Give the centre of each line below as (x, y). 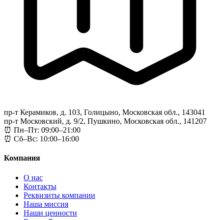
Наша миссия (46, 204)
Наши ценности (50, 213)
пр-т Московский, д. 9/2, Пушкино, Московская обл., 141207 (105, 121)
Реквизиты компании (59, 195)
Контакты (40, 186)
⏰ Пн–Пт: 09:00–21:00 (42, 130)
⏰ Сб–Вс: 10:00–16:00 (41, 139)
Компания (22, 158)
